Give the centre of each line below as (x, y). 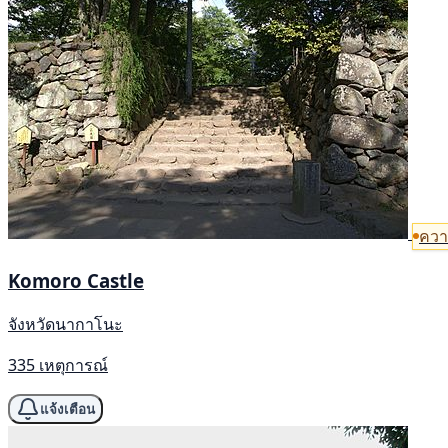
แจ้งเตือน (67, 409)
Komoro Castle (76, 281)
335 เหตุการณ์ (58, 365)
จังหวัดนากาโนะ (65, 324)
